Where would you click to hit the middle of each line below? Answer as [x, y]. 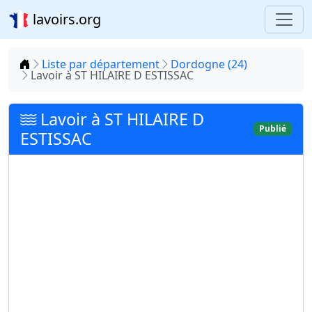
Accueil [48, 63]
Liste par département [101, 64]
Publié [273, 128]
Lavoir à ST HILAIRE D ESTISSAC [112, 75]
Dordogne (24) [209, 64]
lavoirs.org [65, 19]
